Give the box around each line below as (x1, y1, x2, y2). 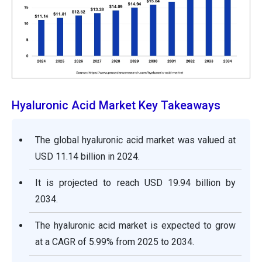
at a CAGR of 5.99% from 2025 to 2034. (35, 236, 194, 248)
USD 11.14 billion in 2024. (35, 151, 140, 163)
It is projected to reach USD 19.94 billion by (35, 177, 236, 189)
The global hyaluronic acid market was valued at (35, 135, 236, 146)
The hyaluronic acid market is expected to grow (35, 220, 236, 232)
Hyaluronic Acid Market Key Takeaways (12, 98, 220, 113)
